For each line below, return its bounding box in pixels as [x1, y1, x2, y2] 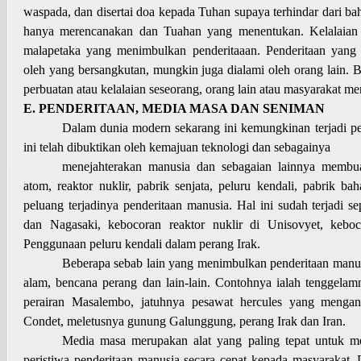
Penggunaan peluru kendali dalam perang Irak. [23, 236, 260, 251]
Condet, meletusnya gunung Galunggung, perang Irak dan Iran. [23, 313, 346, 328]
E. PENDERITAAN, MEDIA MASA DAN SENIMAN [23, 101, 325, 115]
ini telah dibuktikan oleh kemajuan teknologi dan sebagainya [23, 139, 330, 154]
